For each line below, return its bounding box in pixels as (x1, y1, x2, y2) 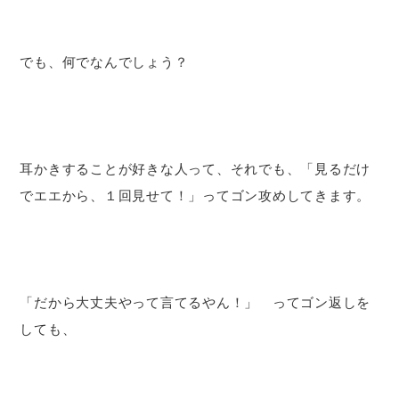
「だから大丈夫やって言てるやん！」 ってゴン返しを (20, 294, 371, 310)
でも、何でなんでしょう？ (20, 53, 189, 69)
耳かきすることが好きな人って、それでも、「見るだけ (20, 160, 371, 176)
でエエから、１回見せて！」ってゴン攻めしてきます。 (20, 187, 371, 203)
